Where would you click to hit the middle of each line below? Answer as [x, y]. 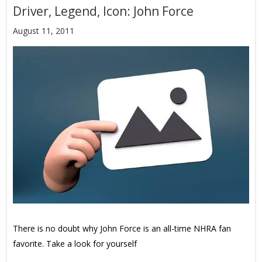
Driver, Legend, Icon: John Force [103, 11]
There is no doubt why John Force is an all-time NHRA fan [122, 229]
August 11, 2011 [44, 31]
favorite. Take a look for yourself [75, 244]
